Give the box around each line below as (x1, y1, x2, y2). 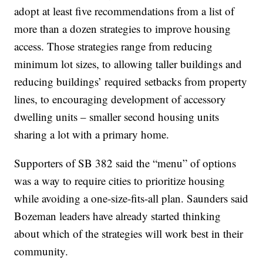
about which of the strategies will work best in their (14, 225, 244, 241)
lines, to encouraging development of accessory (14, 91, 227, 106)
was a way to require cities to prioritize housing (14, 173, 225, 188)
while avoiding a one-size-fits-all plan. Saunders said (14, 190, 249, 205)
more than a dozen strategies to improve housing (14, 21, 231, 36)
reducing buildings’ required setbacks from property (14, 73, 248, 89)
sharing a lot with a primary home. (14, 126, 170, 141)
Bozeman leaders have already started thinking (14, 208, 221, 223)
